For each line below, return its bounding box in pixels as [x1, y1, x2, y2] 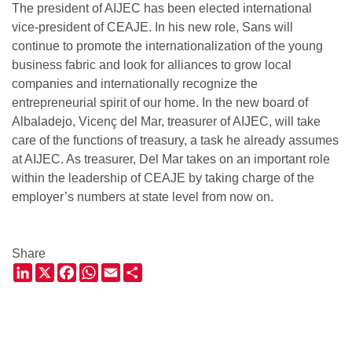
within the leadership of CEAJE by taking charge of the [12, 171, 314, 185]
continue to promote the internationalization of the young [12, 39, 323, 53]
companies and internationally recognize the [12, 77, 258, 91]
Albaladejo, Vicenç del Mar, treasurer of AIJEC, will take [12, 115, 321, 129]
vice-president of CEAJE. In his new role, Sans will [12, 20, 293, 35]
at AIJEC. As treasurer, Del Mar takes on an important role [12, 152, 330, 167]
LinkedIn [32, 262, 80, 277]
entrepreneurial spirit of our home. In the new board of [12, 96, 308, 110]
